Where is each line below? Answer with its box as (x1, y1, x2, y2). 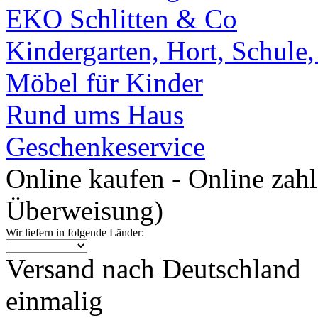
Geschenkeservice (6, 131, 205, 162)
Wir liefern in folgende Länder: (6, 226, 144, 238)
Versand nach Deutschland (6, 253, 301, 284)
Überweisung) (6, 195, 163, 226)
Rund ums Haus (6, 99, 184, 130)
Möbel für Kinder (6, 67, 203, 98)
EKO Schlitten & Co (6, 4, 237, 34)
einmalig (6, 285, 103, 316)
